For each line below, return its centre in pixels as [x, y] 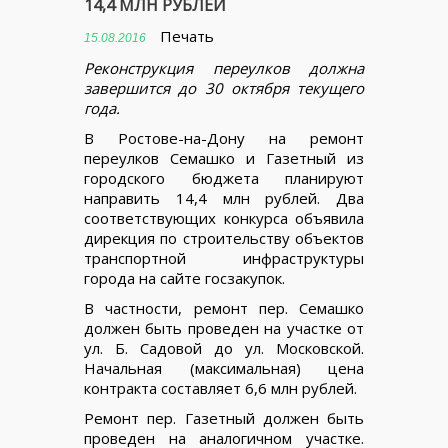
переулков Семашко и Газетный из [224, 158]
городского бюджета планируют [224, 178]
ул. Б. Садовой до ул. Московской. [224, 348]
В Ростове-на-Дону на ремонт [224, 138]
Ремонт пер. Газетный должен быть [224, 418]
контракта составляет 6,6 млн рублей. [220, 388]
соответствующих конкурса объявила [224, 218]
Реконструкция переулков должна [224, 68]
